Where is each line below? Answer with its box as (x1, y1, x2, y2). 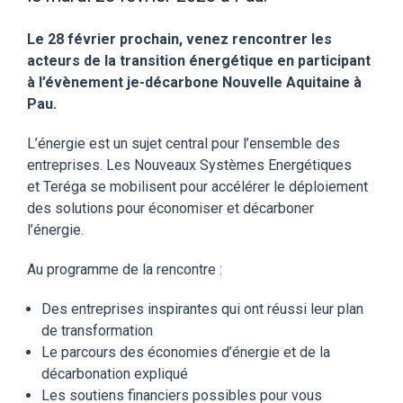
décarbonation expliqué (41, 364, 192, 382)
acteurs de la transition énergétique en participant (27, 51, 371, 69)
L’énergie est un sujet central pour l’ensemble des (27, 134, 340, 152)
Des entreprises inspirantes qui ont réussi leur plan (41, 300, 363, 318)
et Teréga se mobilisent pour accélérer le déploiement (27, 177, 368, 195)
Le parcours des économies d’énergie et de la (41, 343, 330, 361)
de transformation (41, 321, 157, 339)
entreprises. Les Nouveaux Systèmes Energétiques (27, 156, 352, 174)
